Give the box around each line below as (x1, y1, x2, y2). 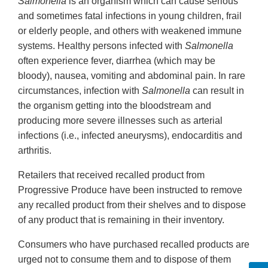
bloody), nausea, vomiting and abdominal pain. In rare (18, 71, 245, 81)
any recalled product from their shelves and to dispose (18, 200, 246, 211)
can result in (190, 86, 244, 96)
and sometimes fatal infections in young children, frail (18, 11, 242, 22)
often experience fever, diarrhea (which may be (18, 56, 215, 66)
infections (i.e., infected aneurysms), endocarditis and (18, 130, 242, 141)
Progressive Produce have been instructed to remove (18, 185, 242, 196)
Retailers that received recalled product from (18, 170, 205, 181)
